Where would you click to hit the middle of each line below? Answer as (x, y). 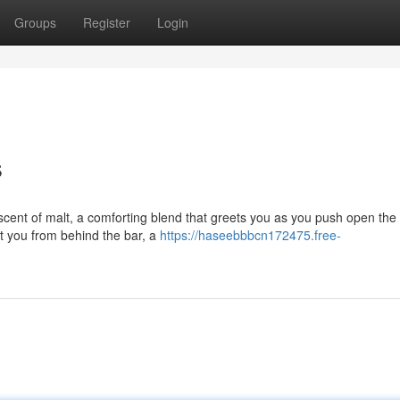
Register (107, 22)
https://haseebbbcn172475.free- (250, 235)
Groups (35, 22)
